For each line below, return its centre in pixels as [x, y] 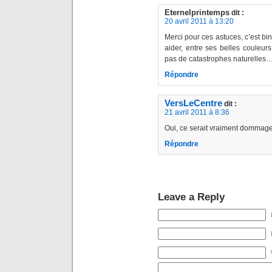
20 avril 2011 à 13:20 [199, 22]
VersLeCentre [193, 104]
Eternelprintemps [197, 13]
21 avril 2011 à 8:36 [197, 113]
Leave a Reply [191, 197]
